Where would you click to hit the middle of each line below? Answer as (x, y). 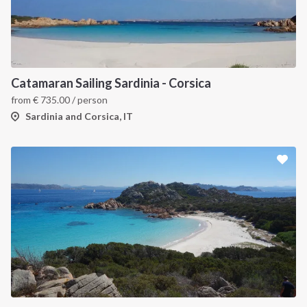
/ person (89, 100)
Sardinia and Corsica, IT (79, 116)
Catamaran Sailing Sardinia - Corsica (111, 83)
